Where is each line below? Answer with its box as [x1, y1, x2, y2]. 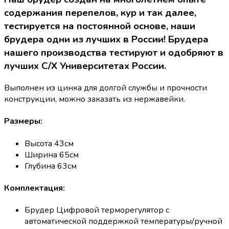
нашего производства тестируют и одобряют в [4, 46, 223, 60]
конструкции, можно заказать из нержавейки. [4, 94, 185, 105]
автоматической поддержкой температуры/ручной [25, 216, 222, 227]
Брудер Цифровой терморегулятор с [25, 204, 169, 216]
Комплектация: [4, 182, 65, 194]
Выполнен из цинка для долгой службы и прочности [4, 82, 207, 94]
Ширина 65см [25, 149, 79, 161]
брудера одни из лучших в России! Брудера [4, 33, 209, 47]
